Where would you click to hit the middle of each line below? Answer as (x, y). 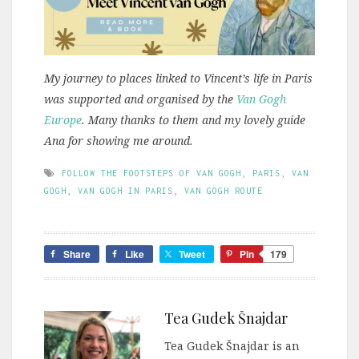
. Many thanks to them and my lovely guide (194, 119)
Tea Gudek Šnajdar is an (232, 345)
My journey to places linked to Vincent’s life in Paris (178, 78)
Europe (63, 119)
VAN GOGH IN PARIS (125, 190)
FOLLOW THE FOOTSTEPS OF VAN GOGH (151, 173)
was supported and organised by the (140, 99)
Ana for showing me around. (119, 140)
